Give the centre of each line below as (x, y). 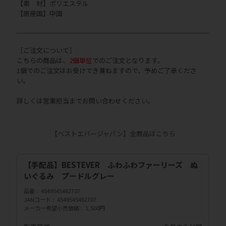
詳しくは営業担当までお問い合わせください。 (86, 100)
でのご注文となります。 (128, 60)
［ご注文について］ (46, 50)
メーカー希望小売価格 (51, 208)
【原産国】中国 (40, 13)
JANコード (37, 199)
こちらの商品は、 (43, 60)
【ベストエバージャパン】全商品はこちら (113, 133)
